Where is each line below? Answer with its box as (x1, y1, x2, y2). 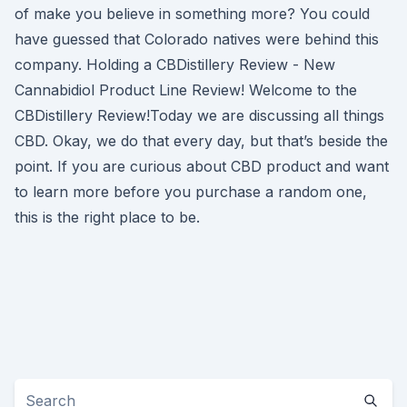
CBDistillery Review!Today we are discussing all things (15, 106, 384, 124)
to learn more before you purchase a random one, (15, 183, 367, 201)
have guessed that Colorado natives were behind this (15, 30, 379, 48)
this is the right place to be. (15, 208, 200, 226)
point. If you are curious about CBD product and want (15, 157, 389, 175)
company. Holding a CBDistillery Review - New (15, 55, 335, 74)
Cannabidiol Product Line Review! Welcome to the (15, 81, 357, 99)
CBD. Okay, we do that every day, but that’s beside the (15, 132, 388, 150)
